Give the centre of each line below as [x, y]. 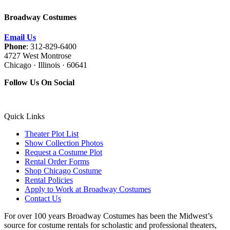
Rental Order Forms [57, 162]
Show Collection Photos [64, 143]
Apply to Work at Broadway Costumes [88, 189]
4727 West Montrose [38, 56]
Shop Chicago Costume [63, 171]
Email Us [20, 37]
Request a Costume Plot [63, 152]
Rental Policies [49, 180]
